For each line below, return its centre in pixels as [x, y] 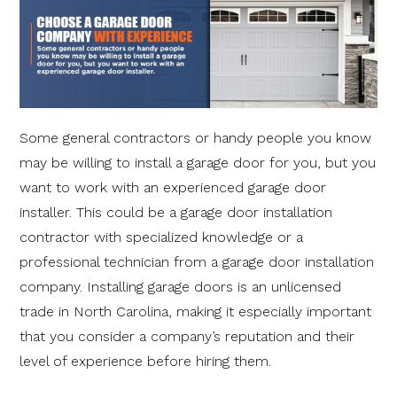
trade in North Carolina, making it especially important [195, 311]
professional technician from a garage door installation [197, 261]
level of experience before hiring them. [145, 361]
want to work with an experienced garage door [173, 187]
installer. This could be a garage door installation [176, 212]
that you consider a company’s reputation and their [187, 336]
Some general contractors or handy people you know [195, 137]
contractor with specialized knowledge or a [161, 237]
